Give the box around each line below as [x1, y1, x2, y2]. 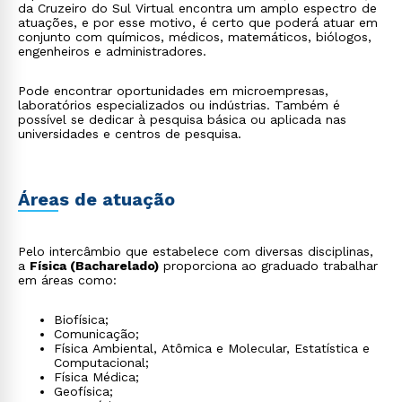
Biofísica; [54, 312, 109, 327]
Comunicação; [54, 327, 139, 341]
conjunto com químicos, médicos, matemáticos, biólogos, [18, 30, 371, 44]
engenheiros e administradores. [18, 44, 206, 58]
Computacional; [54, 355, 149, 370]
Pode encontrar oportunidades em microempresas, [18, 83, 328, 98]
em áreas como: [18, 273, 117, 287]
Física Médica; [54, 370, 139, 384]
